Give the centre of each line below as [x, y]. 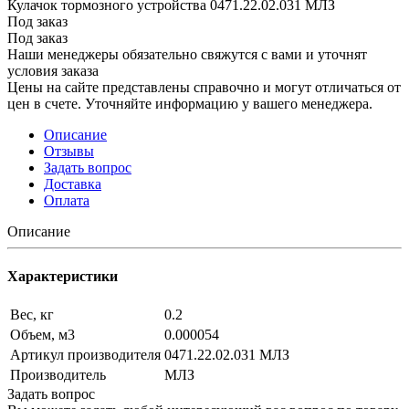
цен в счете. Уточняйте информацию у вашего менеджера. [190, 103]
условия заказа [53, 70]
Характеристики [63, 277]
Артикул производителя [85, 355]
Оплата [67, 200]
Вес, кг [32, 315]
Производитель [58, 375]
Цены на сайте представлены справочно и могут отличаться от [204, 87]
